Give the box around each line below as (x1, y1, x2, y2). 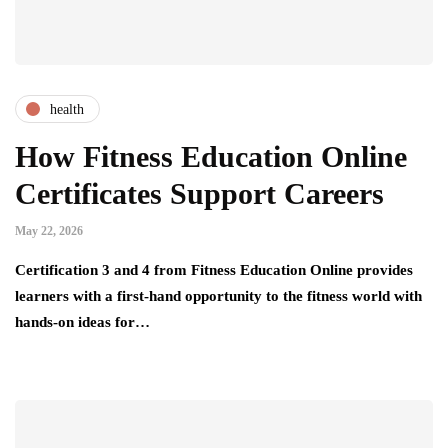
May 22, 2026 (15, 224, 83, 239)
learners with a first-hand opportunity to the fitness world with (15, 288, 422, 305)
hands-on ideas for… (15, 314, 150, 331)
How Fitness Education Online (15, 140, 407, 174)
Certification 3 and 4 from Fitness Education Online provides (15, 262, 413, 279)
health (50, 101, 84, 117)
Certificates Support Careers (15, 177, 384, 211)
